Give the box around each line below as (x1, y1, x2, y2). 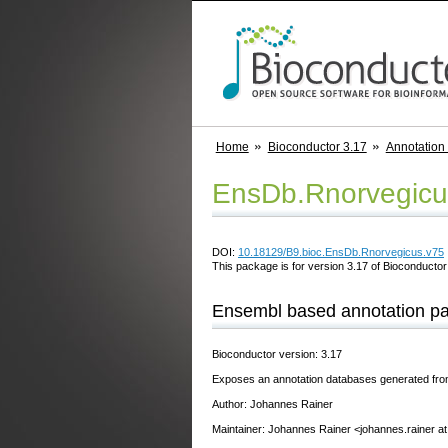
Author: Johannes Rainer (212, 398, 333, 410)
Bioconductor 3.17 (267, 140, 367, 154)
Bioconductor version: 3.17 (212, 347, 342, 360)
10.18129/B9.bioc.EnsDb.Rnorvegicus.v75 (238, 245, 444, 258)
